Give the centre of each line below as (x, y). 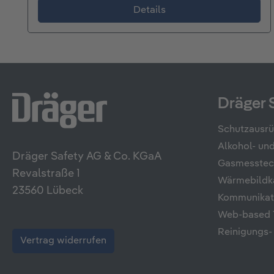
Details (149, 11)
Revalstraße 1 (46, 174)
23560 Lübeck (48, 191)
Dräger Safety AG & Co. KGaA (87, 157)
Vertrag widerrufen (63, 241)
